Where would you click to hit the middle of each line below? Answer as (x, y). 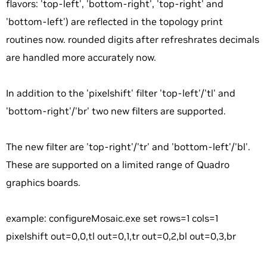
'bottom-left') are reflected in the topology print (114, 22)
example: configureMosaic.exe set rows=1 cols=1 (112, 218)
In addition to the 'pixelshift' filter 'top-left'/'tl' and (121, 93)
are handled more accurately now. (81, 58)
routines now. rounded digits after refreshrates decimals (133, 40)
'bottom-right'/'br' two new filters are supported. (116, 111)
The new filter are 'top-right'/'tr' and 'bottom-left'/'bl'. (128, 147)
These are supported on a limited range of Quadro (118, 165)
